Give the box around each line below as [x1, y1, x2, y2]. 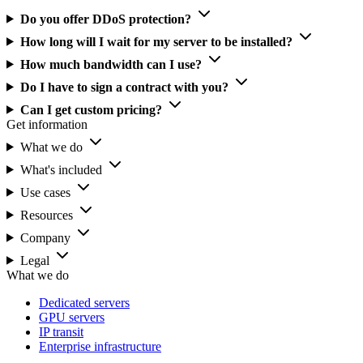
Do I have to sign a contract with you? [19, 79, 228, 94]
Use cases [19, 185, 70, 199]
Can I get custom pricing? [19, 102, 162, 117]
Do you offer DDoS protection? [19, 11, 191, 26]
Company [19, 230, 70, 245]
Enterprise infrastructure [39, 339, 161, 353]
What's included [19, 162, 102, 177]
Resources [19, 207, 73, 222]
